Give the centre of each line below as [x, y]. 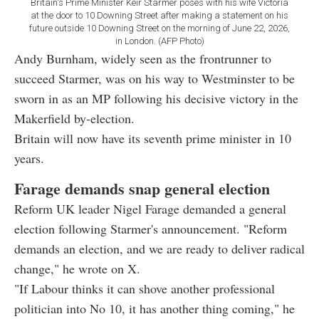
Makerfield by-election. [74, 119]
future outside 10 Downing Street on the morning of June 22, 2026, [159, 28]
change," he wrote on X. [77, 269]
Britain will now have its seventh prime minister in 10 [153, 138]
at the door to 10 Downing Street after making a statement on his [159, 16]
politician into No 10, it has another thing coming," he [155, 309]
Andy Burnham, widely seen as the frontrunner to [143, 59]
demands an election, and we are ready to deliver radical [159, 249]
